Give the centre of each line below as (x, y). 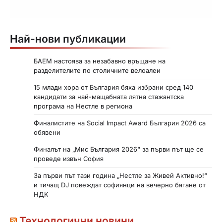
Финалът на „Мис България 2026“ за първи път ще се (119, 149)
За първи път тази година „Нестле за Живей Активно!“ (120, 176)
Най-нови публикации (68, 39)
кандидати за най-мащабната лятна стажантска (109, 97)
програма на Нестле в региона (83, 106)
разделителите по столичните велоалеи (97, 71)
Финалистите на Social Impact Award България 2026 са (120, 123)
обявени (47, 133)
